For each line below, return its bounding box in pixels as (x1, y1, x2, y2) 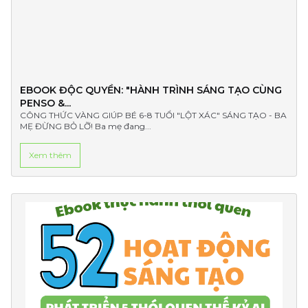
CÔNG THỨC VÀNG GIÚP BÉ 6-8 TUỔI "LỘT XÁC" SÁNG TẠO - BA (20, 110, 287, 120)
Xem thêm (29, 150, 71, 160)
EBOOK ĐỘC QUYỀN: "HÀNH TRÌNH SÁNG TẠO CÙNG (20, 84, 282, 96)
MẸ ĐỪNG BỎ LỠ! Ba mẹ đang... (20, 121, 151, 131)
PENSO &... (20, 97, 71, 109)
